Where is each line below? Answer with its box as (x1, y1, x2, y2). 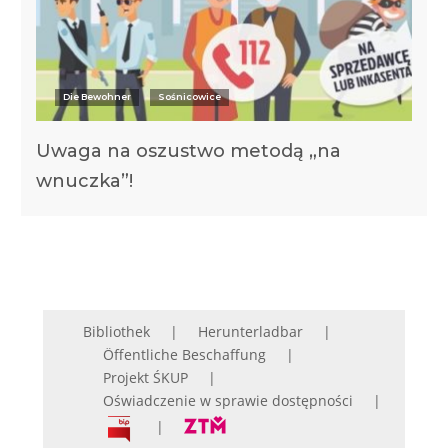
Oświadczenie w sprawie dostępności (102, 391, 353, 411)
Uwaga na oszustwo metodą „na (35, 139, 341, 162)
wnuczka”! (35, 169, 133, 192)
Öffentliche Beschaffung (102, 345, 266, 365)
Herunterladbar (197, 322, 303, 342)
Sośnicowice (157, 90, 221, 102)
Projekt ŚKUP (102, 368, 188, 388)
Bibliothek (82, 322, 150, 342)
